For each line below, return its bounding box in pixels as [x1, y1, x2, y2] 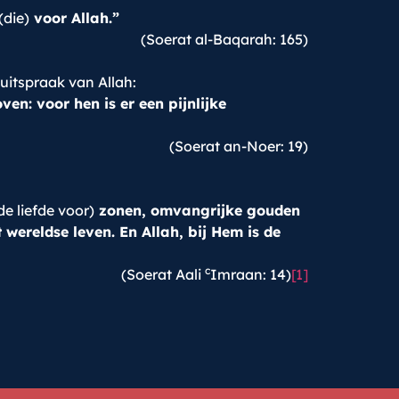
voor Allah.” [29, 9, 119, 27]
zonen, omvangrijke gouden [94, 201, 300, 219]
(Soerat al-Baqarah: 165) [141, 30, 308, 48]
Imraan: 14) [210, 265, 291, 283]
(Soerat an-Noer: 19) [169, 137, 308, 155]
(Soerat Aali [121, 265, 205, 283]
